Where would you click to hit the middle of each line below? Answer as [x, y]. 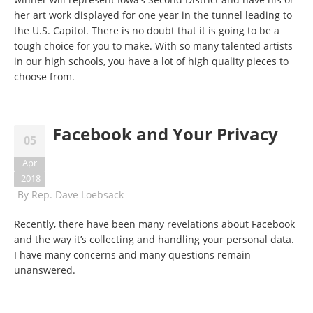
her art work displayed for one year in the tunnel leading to [153, 15]
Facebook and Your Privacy [165, 134]
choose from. [44, 77]
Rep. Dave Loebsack [78, 195]
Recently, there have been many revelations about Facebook [154, 224]
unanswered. [46, 270]
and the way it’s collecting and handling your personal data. [154, 239]
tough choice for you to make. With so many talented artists [153, 46]
